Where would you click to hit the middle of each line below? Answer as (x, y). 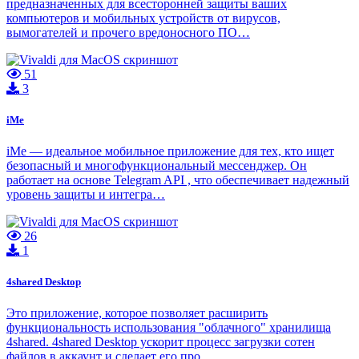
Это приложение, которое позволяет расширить (137, 313)
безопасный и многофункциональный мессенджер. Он (157, 165)
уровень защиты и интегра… (86, 194)
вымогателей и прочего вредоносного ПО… (128, 32)
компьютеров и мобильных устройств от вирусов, (143, 18)
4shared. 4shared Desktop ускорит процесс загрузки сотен (161, 342)
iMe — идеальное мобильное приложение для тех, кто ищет (170, 151)
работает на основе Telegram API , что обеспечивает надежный (178, 179)
